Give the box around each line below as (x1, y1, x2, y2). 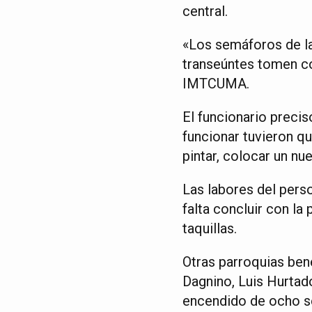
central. (182, 2, 228, 19)
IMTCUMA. (182, 75, 249, 92)
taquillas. (182, 219, 237, 237)
